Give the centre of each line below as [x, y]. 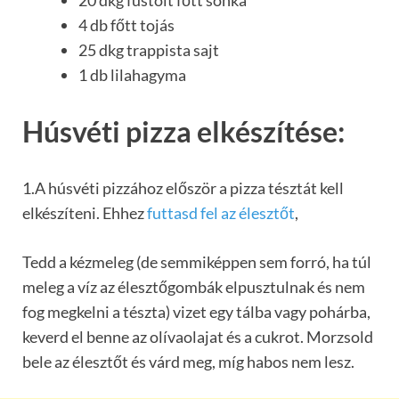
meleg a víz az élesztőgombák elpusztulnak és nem [194, 286]
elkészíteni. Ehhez [85, 212]
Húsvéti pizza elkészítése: [183, 131]
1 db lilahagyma [132, 75]
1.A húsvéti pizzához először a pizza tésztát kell [183, 187]
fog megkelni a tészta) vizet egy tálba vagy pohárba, [196, 311]
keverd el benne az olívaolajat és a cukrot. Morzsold [198, 336]
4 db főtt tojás [126, 25]
